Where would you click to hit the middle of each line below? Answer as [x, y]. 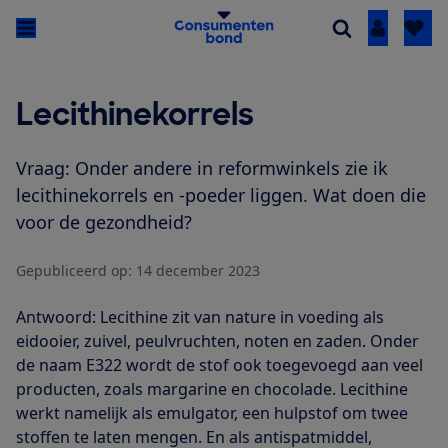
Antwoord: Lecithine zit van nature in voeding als [200, 317]
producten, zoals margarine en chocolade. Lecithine [212, 389]
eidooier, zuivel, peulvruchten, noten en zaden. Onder [217, 341]
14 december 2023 [198, 271]
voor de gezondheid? [104, 222]
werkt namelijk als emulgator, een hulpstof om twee [212, 413]
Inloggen [411, 28]
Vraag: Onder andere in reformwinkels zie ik [202, 168]
